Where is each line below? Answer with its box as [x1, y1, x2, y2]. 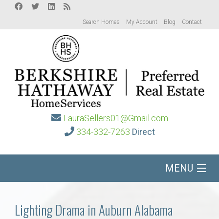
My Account [126, 19, 157, 25]
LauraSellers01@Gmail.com [63, 113, 168, 124]
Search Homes [83, 19, 120, 25]
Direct [131, 127, 155, 137]
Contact [182, 19, 202, 25]
